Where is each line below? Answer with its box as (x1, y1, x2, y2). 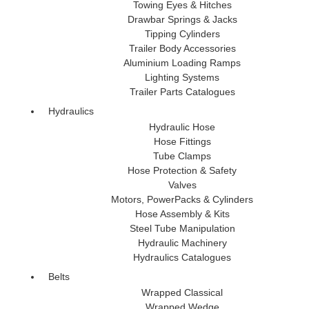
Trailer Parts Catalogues (129, 86, 235, 97)
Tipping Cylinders (144, 28, 220, 39)
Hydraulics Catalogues (133, 251, 231, 263)
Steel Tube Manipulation (129, 222, 235, 234)
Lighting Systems (145, 71, 219, 83)
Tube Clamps (153, 150, 211, 161)
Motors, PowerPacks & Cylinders (111, 193, 253, 205)
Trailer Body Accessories (128, 42, 236, 54)
